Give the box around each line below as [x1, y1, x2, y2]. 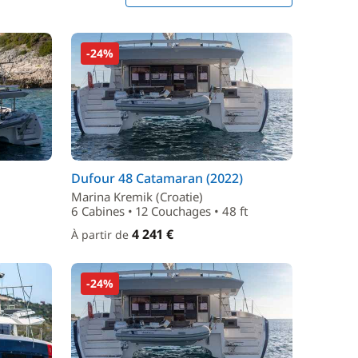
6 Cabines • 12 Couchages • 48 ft [71, 203, 248, 219]
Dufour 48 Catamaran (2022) [71, 169, 243, 187]
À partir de [71, 227, 132, 242]
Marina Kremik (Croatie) [71, 189, 203, 205]
